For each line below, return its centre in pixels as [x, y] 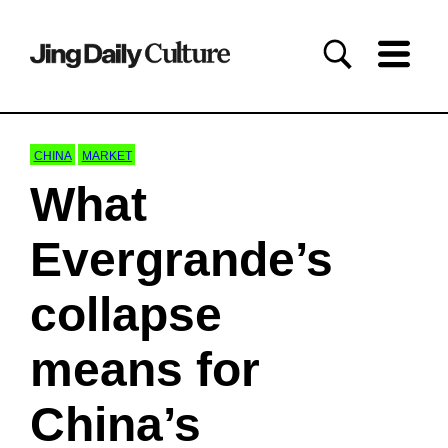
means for [145, 369]
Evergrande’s [181, 259]
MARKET [106, 156]
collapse [126, 314]
